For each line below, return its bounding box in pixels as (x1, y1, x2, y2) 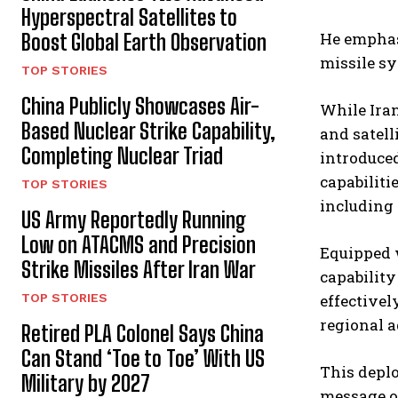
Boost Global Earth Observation (21, 29, 267, 55)
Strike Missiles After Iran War (21, 257, 256, 283)
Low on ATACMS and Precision (21, 232, 256, 258)
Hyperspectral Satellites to (21, 4, 237, 30)
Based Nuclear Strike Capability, (21, 118, 275, 144)
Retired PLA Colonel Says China (21, 321, 264, 346)
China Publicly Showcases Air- (21, 93, 259, 119)
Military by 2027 (21, 370, 150, 396)
